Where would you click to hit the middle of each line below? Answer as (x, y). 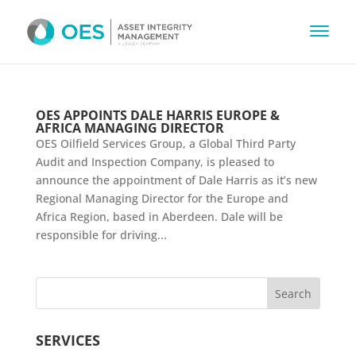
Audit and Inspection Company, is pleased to (155, 162)
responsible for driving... (101, 235)
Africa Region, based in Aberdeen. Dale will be (159, 217)
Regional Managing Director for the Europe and (162, 198)
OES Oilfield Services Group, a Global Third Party (165, 143)
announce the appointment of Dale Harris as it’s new (176, 180)
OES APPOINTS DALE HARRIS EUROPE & (157, 115)
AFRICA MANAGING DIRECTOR (130, 128)
